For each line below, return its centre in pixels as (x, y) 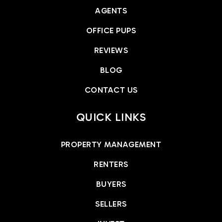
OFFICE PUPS (111, 30)
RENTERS (111, 164)
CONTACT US (111, 90)
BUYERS (111, 184)
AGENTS (111, 10)
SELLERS (111, 204)
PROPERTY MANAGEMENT (111, 144)
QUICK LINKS (111, 117)
